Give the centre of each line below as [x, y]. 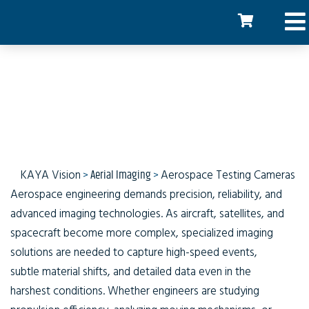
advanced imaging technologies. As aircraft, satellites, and [147, 214]
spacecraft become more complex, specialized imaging [142, 233]
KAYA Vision [51, 176]
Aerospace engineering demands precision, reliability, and [146, 195]
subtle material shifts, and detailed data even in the [131, 272]
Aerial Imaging [121, 175]
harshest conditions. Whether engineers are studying [135, 291]
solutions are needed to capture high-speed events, [134, 253]
